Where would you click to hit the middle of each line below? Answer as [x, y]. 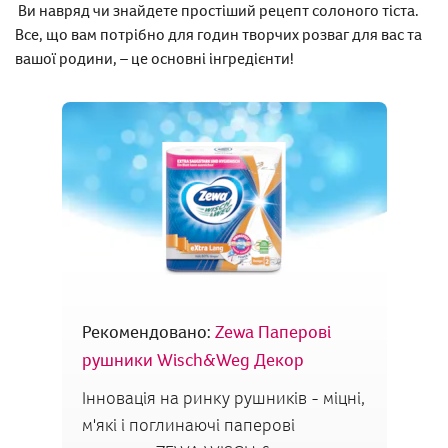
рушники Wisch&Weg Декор [192, 359]
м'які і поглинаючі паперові [188, 424]
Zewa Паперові [272, 331]
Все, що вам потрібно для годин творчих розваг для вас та [218, 33]
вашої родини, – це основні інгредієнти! [154, 57]
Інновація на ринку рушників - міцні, [223, 397]
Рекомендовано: [148, 331]
